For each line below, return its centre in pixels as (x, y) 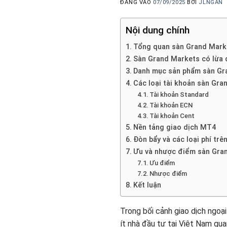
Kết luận (147, 185)
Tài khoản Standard (179, 94)
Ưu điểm (163, 163)
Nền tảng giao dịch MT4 (174, 127)
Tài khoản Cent (172, 116)
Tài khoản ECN (171, 105)
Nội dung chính (158, 30)
